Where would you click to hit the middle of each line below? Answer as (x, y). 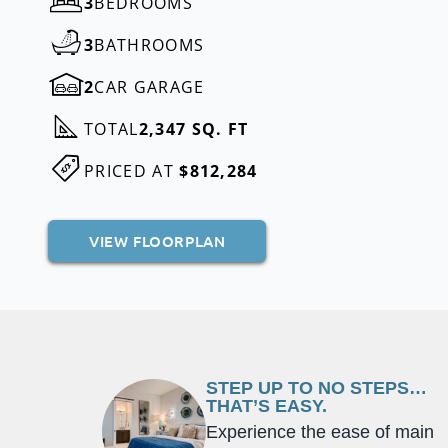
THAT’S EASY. (266, 405)
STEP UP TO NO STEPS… (316, 387)
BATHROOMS (149, 44)
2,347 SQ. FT (193, 128)
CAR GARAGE (149, 86)
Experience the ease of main (319, 431)
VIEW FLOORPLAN (157, 240)
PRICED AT (132, 170)
